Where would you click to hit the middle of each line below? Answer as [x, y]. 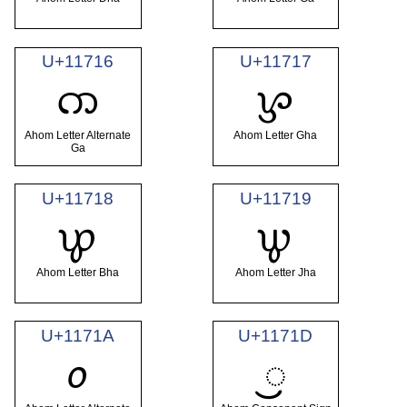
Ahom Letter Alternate [78, 135]
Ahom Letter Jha [275, 272]
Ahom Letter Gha [276, 135]
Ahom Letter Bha [78, 272]
